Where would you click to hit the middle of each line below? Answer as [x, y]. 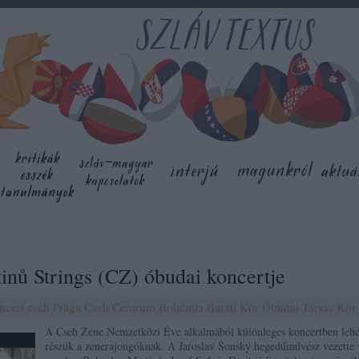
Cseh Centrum [120, 307]
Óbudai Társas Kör [309, 307]
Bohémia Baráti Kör [209, 307]
